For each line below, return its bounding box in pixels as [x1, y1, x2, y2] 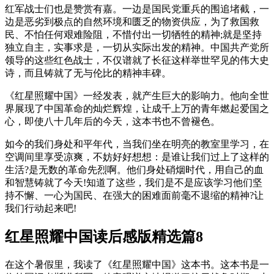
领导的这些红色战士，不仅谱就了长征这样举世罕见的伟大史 [5, 54, 269, 65]
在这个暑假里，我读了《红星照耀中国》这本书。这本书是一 [5, 259, 269, 270]
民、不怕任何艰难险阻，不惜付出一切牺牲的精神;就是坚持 [5, 29, 262, 40]
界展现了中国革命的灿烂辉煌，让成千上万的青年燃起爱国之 [5, 103, 269, 114]
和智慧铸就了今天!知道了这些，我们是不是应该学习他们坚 [5, 177, 262, 188]
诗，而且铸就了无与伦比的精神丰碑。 [5, 67, 171, 78]
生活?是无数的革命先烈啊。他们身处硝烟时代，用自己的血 [5, 164, 264, 175]
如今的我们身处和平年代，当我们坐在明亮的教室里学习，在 [5, 138, 269, 149]
